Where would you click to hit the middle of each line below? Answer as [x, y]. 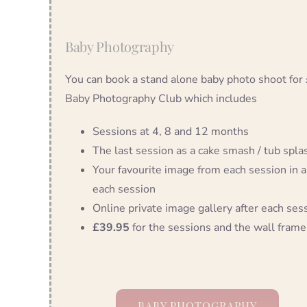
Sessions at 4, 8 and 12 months [170, 132]
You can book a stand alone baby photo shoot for [185, 80]
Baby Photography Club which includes [161, 99]
